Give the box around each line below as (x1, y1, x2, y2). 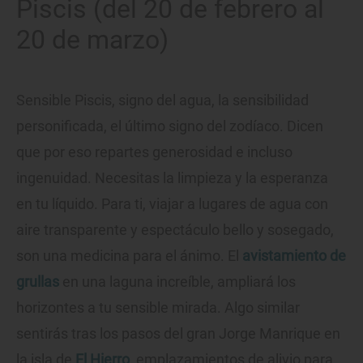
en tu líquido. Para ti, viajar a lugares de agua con (16, 194, 328, 212)
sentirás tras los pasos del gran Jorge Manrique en (16, 324, 340, 342)
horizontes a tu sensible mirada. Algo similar (16, 298, 300, 316)
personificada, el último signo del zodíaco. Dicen (16, 117, 323, 135)
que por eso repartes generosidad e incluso (16, 143, 293, 160)
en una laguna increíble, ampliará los (59, 272, 296, 290)
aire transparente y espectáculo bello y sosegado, (16, 220, 334, 238)
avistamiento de (242, 246, 346, 264)
